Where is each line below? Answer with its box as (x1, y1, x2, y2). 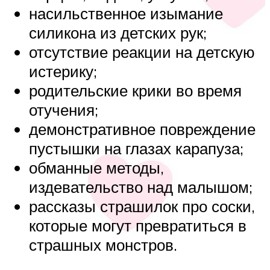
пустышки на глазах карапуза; (29, 139, 243, 159)
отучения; (29, 100, 98, 120)
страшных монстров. (29, 235, 177, 255)
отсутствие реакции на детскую (29, 42, 255, 62)
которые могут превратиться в (29, 216, 246, 236)
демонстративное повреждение (29, 119, 256, 139)
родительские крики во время (29, 81, 242, 101)
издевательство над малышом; (29, 177, 253, 197)
